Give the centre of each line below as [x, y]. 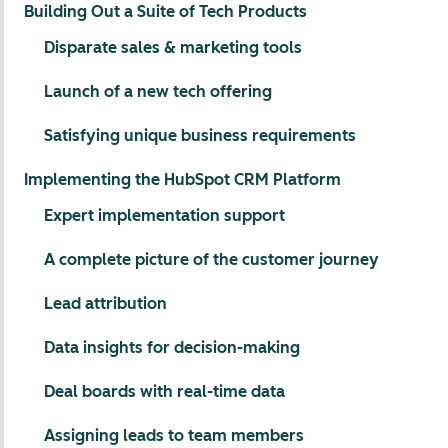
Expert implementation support [164, 215]
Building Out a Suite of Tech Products [165, 11]
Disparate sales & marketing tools [173, 47]
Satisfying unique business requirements [200, 135]
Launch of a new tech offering [158, 91]
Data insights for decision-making [172, 347]
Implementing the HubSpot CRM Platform [182, 179]
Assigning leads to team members [174, 435]
